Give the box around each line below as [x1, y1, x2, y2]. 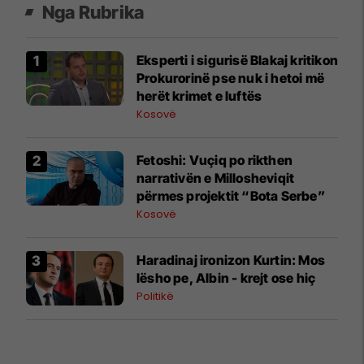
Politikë [136, 288, 174, 304]
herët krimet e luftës [136, 87, 262, 104]
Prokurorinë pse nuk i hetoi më [136, 69, 324, 86]
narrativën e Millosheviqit [136, 169, 295, 186]
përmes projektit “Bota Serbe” [136, 187, 325, 204]
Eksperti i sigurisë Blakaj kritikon [136, 51, 338, 68]
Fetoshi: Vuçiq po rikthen [136, 151, 292, 168]
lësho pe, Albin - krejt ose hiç [136, 269, 316, 286]
